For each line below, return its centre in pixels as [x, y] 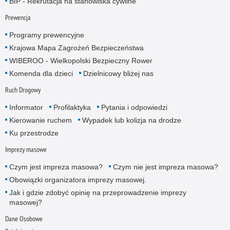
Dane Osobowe [24, 219]
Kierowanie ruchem [40, 120]
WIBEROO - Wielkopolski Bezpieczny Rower [81, 60]
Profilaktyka [72, 107]
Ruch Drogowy [23, 90]
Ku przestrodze [34, 133]
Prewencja [18, 17]
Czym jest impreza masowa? [56, 167]
